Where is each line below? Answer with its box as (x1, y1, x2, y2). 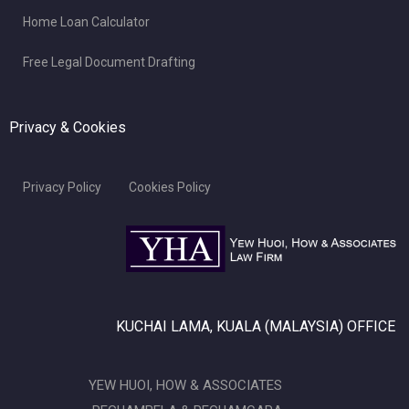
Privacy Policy (23, 179, 101, 194)
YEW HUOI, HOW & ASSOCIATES (89, 376, 282, 393)
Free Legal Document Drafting (23, 54, 195, 69)
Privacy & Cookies (9, 118, 126, 136)
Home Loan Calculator (23, 14, 150, 29)
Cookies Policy (129, 179, 211, 194)
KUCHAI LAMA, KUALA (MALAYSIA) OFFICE (116, 317, 395, 335)
